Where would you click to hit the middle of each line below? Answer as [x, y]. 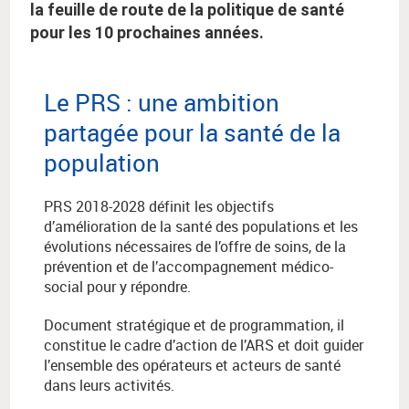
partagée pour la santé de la [192, 133]
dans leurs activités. [109, 386]
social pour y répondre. [117, 287]
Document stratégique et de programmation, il [194, 325]
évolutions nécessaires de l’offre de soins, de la [195, 247]
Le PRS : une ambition [162, 103]
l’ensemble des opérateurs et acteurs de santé [192, 366]
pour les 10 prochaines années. [147, 33]
